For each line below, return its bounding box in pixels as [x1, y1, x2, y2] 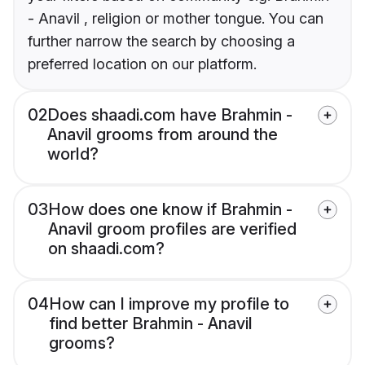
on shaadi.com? [48, 239, 165, 259]
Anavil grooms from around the [47, 125, 278, 145]
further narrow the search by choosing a [28, 33, 295, 51]
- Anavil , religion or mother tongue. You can [28, 10, 323, 28]
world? [47, 144, 99, 165]
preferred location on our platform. [28, 55, 257, 73]
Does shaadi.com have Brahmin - [47, 105, 292, 125]
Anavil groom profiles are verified [48, 219, 297, 240]
